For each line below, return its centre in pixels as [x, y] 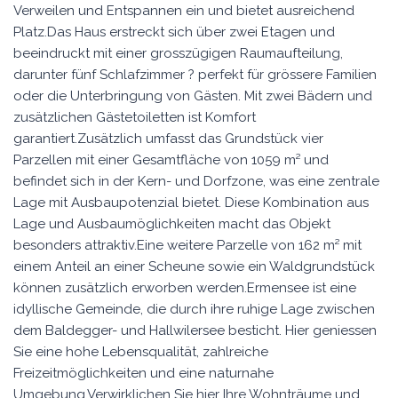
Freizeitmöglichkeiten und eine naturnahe [143, 373]
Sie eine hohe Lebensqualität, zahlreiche [141, 352]
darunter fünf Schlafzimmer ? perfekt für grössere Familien [195, 75]
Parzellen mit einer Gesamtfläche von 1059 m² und [171, 160]
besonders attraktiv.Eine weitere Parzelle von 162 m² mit [187, 245]
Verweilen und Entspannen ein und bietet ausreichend [184, 11]
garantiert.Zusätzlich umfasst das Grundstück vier [168, 139]
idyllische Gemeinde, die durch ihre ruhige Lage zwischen [194, 309]
